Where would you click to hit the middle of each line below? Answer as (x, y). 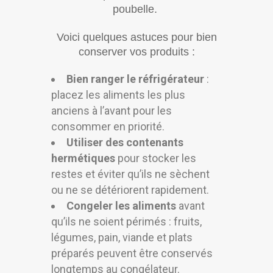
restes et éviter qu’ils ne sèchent (130, 174)
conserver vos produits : (136, 52)
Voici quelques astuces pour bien (136, 37)
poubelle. (136, 9)
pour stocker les (156, 158)
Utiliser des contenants (125, 143)
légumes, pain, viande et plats (122, 238)
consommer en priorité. (108, 127)
